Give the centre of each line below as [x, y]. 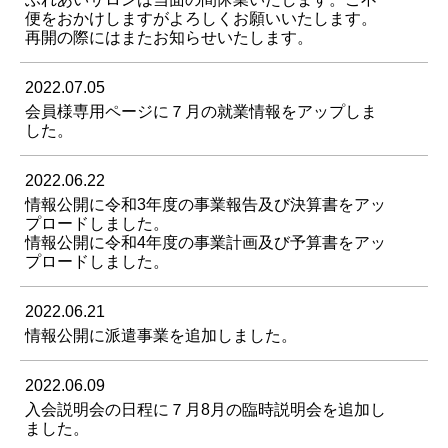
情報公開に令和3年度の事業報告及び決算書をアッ [205, 205]
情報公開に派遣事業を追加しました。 [161, 336]
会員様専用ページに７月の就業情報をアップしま [201, 112]
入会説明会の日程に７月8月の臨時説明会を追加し [205, 410]
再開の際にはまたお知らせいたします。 [169, 38]
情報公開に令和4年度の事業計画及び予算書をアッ [205, 243]
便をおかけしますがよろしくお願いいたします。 [201, 19]
